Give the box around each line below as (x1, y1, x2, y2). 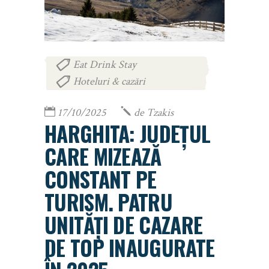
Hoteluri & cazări (73, 74, 145, 88)
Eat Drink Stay (73, 57, 136, 71)
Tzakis (147, 106, 174, 120)
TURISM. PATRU (44, 186, 172, 218)
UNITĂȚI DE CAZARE (44, 209, 203, 241)
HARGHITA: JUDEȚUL (44, 118, 211, 150)
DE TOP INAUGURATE (44, 232, 215, 264)
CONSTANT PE (44, 163, 157, 195)
